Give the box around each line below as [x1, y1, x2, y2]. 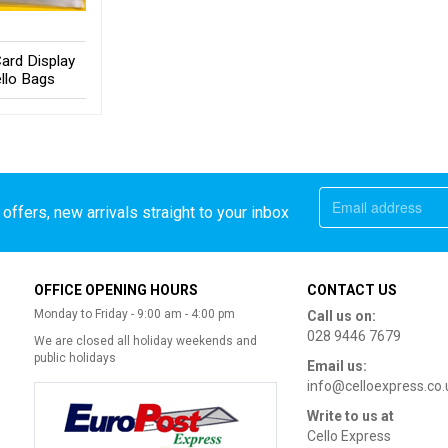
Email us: [307, 357, 368, 374]
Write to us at [307, 407, 395, 424]
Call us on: [307, 307, 377, 324]
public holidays [34, 350, 116, 365]
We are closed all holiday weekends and [34, 333, 257, 348]
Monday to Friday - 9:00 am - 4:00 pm [34, 306, 235, 321]
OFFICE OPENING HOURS [34, 281, 198, 298]
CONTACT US [307, 281, 398, 298]
